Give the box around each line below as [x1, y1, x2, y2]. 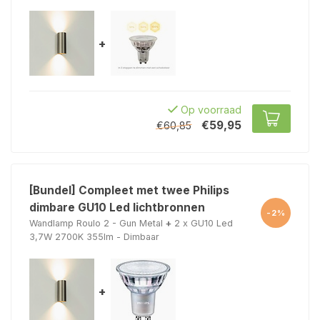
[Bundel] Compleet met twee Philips [29, 184, 229, 197]
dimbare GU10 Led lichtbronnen [29, 201, 205, 214]
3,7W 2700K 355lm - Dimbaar [29, 231, 159, 242]
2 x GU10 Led [174, 218, 233, 229]
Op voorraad [178, 104, 241, 116]
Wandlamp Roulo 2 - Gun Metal [29, 218, 163, 229]
